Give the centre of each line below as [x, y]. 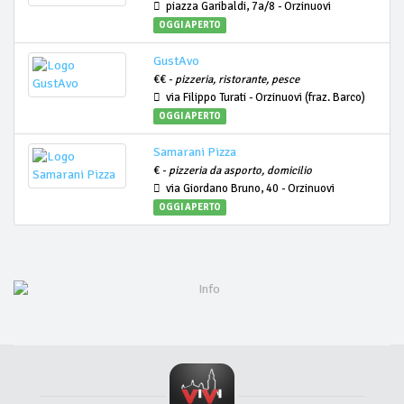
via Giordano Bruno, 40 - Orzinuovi [247, 188]
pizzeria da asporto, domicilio [240, 170]
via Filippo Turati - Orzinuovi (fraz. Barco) [262, 97]
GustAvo [176, 61]
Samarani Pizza [194, 152]
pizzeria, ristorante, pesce [237, 79]
